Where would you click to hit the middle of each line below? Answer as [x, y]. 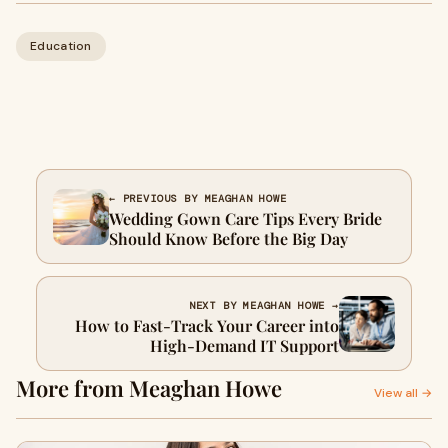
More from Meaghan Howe [149, 388]
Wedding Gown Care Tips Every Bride [245, 218]
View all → [403, 393]
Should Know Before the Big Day [228, 238]
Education [61, 46]
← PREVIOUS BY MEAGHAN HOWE [198, 198]
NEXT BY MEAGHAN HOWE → [263, 305]
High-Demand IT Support [244, 345]
